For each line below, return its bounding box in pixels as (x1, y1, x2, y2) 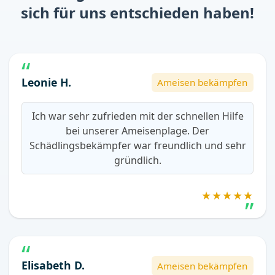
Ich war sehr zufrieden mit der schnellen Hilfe (31, 109, 244, 123)
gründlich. (114, 153, 161, 168)
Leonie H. (21, 74, 71, 90)
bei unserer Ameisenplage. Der (66, 124, 209, 138)
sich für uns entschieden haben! (21, 2, 254, 23)
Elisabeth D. (21, 258, 85, 273)
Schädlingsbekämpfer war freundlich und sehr (29, 139, 246, 153)
